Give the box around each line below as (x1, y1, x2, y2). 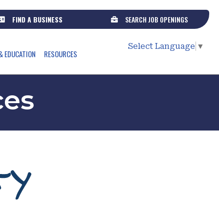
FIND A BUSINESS (12, 14, 63, 24)
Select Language (128, 42, 195, 51)
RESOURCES (44, 48, 77, 59)
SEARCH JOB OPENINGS (125, 14, 188, 24)
